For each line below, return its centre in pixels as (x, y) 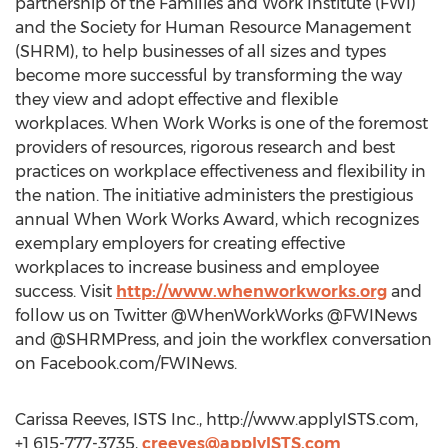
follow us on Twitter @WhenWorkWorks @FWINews (216, 315)
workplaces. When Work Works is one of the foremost (221, 123)
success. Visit (65, 291)
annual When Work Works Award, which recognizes (217, 219)
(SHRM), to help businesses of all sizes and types (200, 51)
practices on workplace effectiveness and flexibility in (220, 171)
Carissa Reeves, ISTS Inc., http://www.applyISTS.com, (216, 419)
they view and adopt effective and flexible (176, 99)
